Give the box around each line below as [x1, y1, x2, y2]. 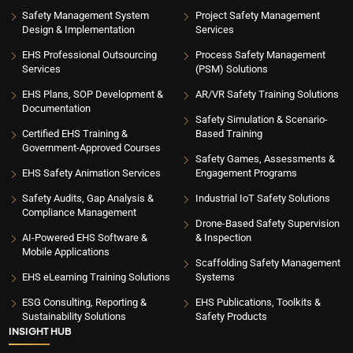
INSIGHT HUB [9, 325, 72, 338]
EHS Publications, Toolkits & [195, 296, 321, 309]
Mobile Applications [22, 246, 110, 258]
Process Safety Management [195, 49, 325, 61]
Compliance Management [22, 206, 137, 219]
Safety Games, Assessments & [195, 153, 335, 165]
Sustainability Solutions [22, 310, 127, 323]
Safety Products [195, 310, 267, 323]
